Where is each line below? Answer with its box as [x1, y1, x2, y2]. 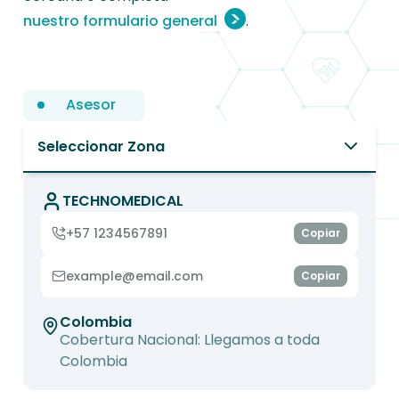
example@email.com [65, 267, 203, 285]
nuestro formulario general [22, 10, 217, 31]
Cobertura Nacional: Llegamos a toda [60, 330, 321, 350]
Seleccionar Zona [37, 135, 165, 157]
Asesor [65, 94, 116, 116]
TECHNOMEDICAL [61, 191, 183, 211]
